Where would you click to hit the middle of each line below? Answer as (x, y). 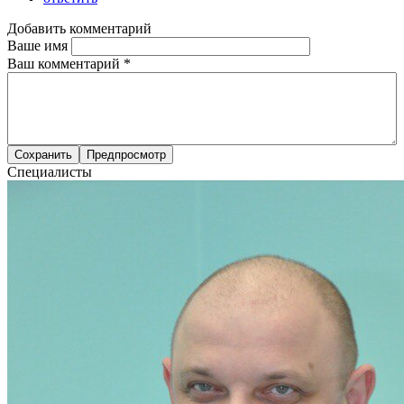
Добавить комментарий (79, 28)
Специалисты (50, 171)
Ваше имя (39, 45)
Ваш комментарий (65, 63)
